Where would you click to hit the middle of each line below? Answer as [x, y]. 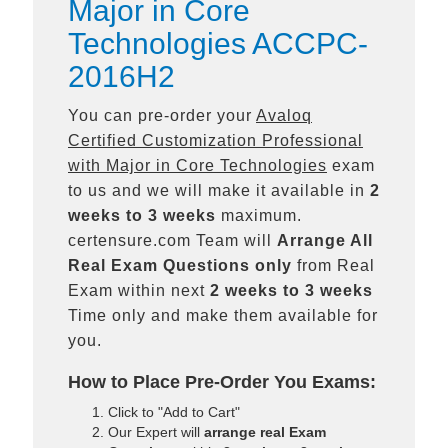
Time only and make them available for [223, 315]
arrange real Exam [265, 432]
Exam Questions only [201, 265]
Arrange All [325, 240]
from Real [333, 265]
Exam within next [139, 290]
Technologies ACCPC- [218, 43]
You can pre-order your [162, 115]
